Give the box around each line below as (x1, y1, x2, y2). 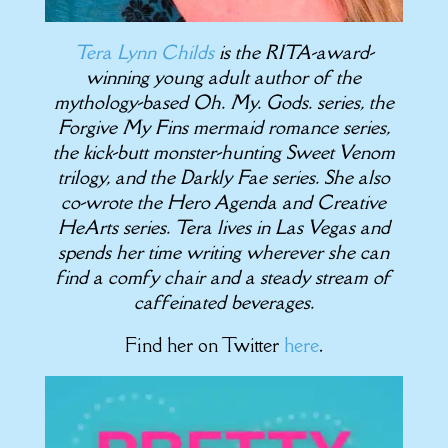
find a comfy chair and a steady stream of (56, 264, 392, 289)
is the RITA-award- (213, 39, 374, 64)
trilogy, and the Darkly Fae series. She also (57, 164, 390, 189)
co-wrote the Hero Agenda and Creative (61, 189, 387, 214)
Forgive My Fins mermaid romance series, (57, 114, 390, 139)
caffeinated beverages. (133, 289, 314, 314)
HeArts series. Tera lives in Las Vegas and (57, 214, 390, 239)
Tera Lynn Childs (73, 39, 214, 64)
